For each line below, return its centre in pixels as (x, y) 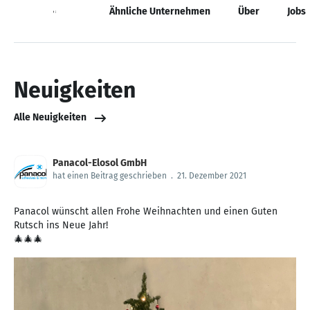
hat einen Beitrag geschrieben (110, 175)
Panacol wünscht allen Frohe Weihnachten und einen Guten (146, 211)
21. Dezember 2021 (212, 175)
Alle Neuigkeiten (50, 118)
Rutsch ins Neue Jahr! (61, 225)
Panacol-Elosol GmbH (100, 163)
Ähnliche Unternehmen (160, 11)
